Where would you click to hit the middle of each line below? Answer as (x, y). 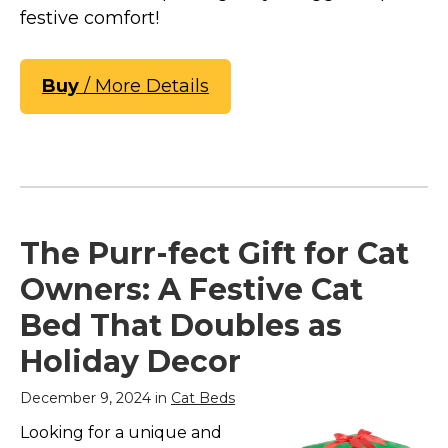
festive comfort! (89, 18)
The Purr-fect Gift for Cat (214, 253)
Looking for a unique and (121, 432)
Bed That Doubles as (181, 325)
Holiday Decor (130, 361)
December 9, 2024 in (95, 397)
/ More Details (144, 85)
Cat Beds (203, 397)
